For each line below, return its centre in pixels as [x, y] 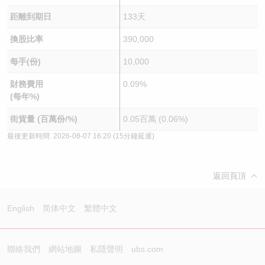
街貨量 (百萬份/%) [43, 119]
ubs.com [147, 249]
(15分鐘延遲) [133, 136]
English [21, 208]
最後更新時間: [30, 136]
